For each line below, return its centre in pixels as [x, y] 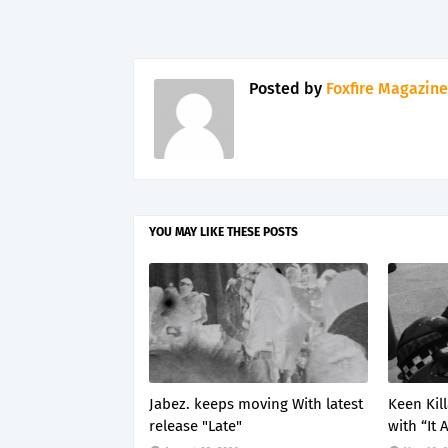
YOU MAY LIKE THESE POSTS [223, 232]
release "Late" [195, 426]
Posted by [285, 88]
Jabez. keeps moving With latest [256, 404]
